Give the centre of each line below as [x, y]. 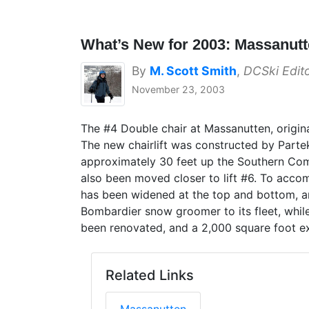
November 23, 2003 [178, 90]
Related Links [150, 276]
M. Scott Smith [193, 71]
